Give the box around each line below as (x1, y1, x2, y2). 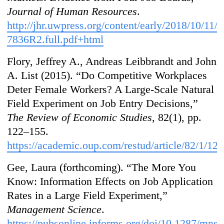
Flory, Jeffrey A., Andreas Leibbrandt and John (7, 55, 217, 68)
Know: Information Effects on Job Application (7, 175, 213, 188)
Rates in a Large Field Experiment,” (7, 189, 168, 202)
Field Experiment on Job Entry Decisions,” (7, 97, 198, 110)
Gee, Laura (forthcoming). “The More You (7, 161, 196, 174)
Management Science (7, 203, 102, 216)
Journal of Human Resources (7, 5, 137, 18)
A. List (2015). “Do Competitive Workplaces (7, 69, 207, 82)
